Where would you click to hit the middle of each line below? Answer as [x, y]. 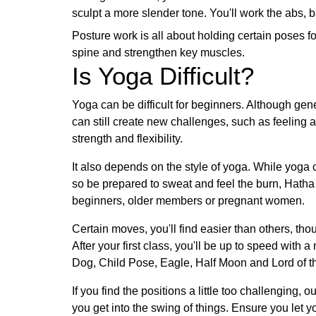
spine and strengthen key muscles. [160, 52]
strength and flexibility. [129, 138]
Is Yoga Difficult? [163, 75]
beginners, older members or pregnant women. [190, 200]
